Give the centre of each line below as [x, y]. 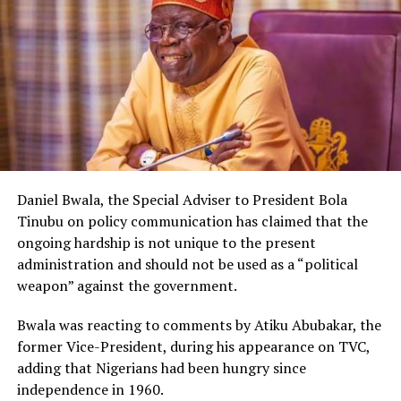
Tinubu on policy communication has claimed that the [192, 221]
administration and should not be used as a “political [187, 264]
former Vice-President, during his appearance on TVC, [193, 346]
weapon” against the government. [127, 285]
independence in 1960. [90, 389]
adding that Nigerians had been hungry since [161, 367]
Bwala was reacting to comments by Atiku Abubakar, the [199, 324]
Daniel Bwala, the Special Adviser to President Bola [182, 199]
